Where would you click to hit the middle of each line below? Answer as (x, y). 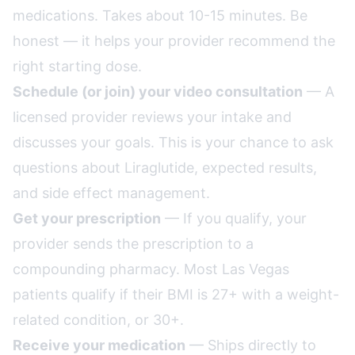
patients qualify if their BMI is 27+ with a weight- (176, 294)
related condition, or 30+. (98, 320)
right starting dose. (77, 66)
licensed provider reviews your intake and (152, 117)
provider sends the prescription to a (133, 244)
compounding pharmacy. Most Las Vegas (151, 269)
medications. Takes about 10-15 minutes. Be (160, 15)
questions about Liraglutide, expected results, (165, 168)
